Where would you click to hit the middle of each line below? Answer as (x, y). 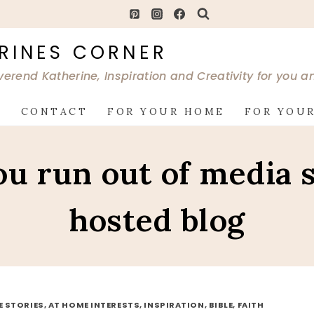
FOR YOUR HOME (166, 112)
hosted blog (157, 220)
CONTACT (54, 112)
